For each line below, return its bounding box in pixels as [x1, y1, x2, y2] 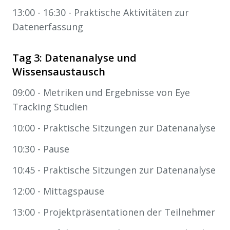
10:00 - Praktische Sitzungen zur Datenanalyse [12, 121, 216, 134]
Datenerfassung [12, 20, 83, 33]
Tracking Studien [12, 100, 88, 113]
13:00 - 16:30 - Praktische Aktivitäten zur [12, 6, 189, 18]
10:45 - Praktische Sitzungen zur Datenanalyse [12, 163, 216, 176]
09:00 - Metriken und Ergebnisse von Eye [12, 86, 190, 99]
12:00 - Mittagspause [12, 184, 104, 197]
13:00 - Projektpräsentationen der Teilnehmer [12, 205, 215, 218]
